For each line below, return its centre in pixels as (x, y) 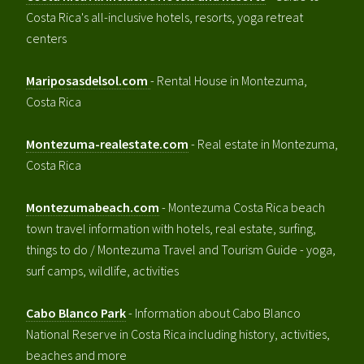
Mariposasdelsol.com (87, 80)
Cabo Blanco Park (76, 312)
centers (46, 38)
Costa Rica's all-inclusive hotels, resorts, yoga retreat (165, 17)
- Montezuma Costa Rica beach (242, 207)
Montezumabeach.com (93, 207)
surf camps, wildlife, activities (102, 270)
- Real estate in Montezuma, (263, 143)
